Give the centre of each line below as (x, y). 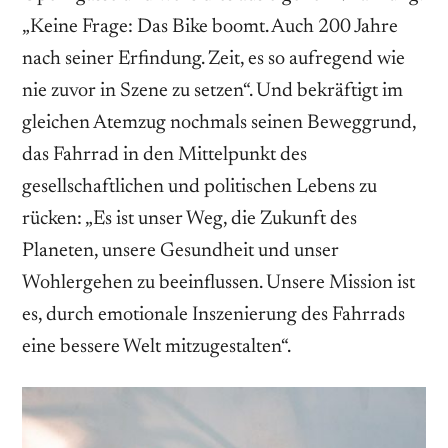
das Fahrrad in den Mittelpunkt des (164, 154)
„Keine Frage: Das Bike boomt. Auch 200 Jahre (210, 26)
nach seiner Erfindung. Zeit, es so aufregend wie (213, 58)
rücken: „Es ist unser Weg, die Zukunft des (189, 218)
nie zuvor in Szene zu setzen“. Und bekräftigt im (212, 90)
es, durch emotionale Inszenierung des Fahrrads (213, 314)
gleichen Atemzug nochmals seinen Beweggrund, (219, 122)
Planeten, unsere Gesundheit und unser (180, 250)
